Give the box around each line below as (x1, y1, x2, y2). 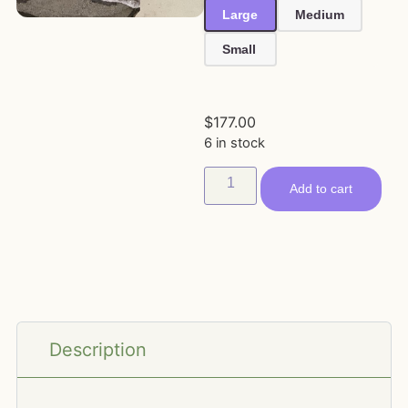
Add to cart (290, 180, 353, 196)
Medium (295, 6, 344, 22)
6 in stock (204, 135, 265, 152)
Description (48, 339, 147, 362)
